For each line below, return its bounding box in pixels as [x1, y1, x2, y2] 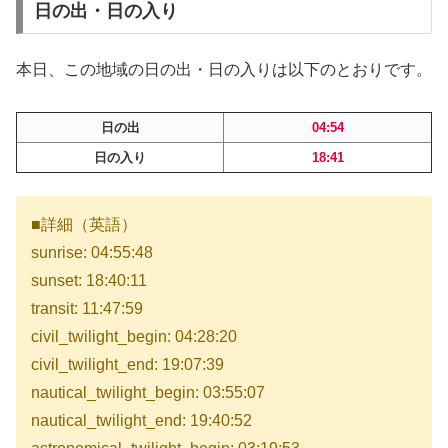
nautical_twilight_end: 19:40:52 [31, 411, 252, 429]
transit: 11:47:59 [31, 299, 143, 317]
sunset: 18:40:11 [31, 271, 147, 289]
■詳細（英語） [31, 215, 137, 233]
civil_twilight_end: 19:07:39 [31, 355, 224, 373]
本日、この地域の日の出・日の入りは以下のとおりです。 [16, 61, 432, 79]
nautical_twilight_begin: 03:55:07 [31, 383, 265, 401]
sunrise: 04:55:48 [31, 243, 153, 261]
